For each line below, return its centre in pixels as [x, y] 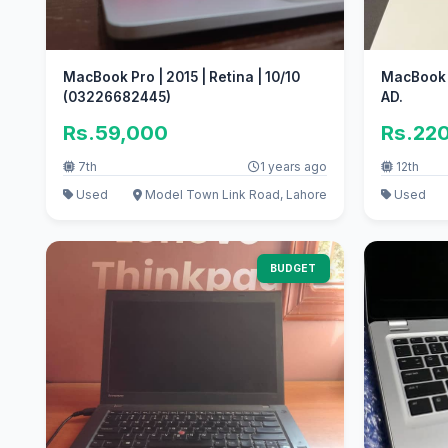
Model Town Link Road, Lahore [234, 195]
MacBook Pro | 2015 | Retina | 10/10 [181, 77]
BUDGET [293, 268]
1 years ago [293, 167]
